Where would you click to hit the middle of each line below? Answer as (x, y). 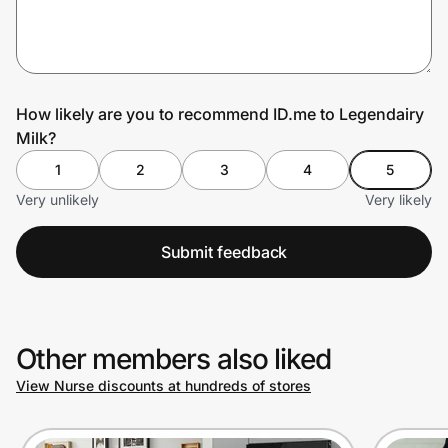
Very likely (398, 199)
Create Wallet (76, 136)
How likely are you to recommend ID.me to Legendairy (220, 114)
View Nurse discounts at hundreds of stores (163, 385)
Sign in (184, 136)
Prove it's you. (91, 80)
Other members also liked (173, 359)
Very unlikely (57, 199)
